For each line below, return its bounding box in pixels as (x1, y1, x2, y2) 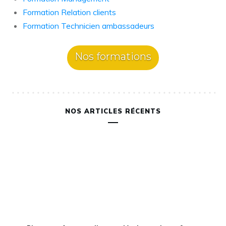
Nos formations (75, 50, 151, 63)
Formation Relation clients (23, 7, 116, 17)
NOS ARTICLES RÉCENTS (65, 107, 161, 115)
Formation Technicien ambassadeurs (23, 21, 154, 31)
